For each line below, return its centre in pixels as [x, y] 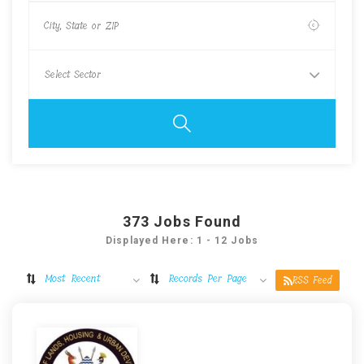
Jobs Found [198, 221]
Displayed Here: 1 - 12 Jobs [182, 240]
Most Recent [72, 278]
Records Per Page [207, 278]
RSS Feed [312, 280]
